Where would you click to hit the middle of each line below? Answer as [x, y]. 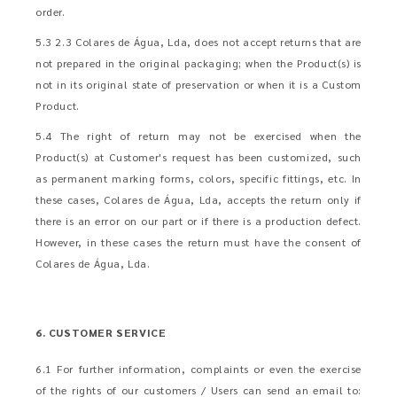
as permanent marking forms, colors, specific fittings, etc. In [198, 178]
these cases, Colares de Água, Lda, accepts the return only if [198, 199]
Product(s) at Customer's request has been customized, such [198, 157]
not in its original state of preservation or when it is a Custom [198, 84]
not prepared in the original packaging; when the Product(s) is [198, 63]
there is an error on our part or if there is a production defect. [198, 221]
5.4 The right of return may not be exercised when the [198, 136]
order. [51, 12]
